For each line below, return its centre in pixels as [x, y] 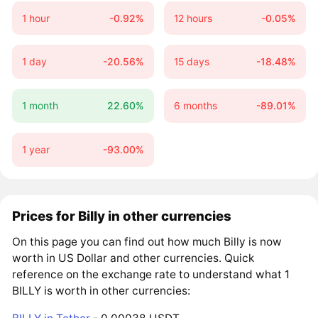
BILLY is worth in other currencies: [102, 291]
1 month [40, 106]
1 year [35, 149]
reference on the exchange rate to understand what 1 [151, 275]
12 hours [193, 18]
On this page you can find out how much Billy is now [147, 242]
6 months [195, 106]
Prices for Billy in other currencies [122, 216]
